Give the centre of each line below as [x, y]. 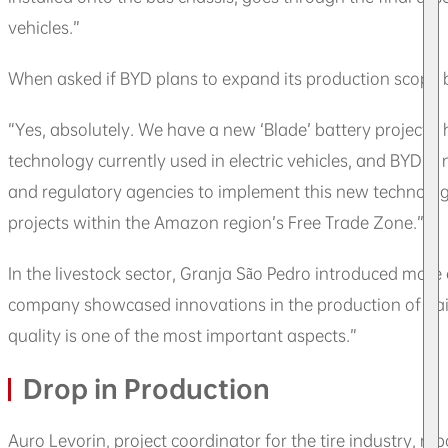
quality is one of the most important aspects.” [182, 335]
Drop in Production [146, 388]
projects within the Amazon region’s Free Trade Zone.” [216, 222]
